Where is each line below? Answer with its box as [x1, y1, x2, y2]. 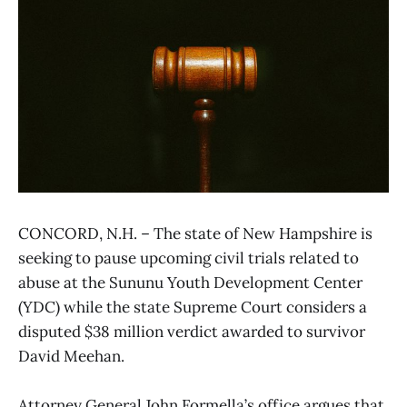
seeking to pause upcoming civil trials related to [18, 247, 359, 268]
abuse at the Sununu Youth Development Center [18, 272, 362, 293]
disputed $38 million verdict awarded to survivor [18, 321, 365, 342]
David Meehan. [18, 345, 124, 366]
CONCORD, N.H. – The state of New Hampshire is [18, 223, 372, 243]
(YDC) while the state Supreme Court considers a [18, 296, 367, 317]
